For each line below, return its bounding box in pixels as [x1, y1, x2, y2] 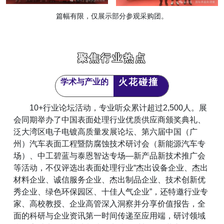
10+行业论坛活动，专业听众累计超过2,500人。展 [29, 103, 207, 112]
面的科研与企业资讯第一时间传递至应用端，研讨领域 [13, 211, 206, 220]
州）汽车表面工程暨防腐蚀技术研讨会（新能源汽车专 [13, 139, 206, 148]
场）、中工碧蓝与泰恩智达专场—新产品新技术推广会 [13, 151, 206, 160]
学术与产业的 [60, 77, 108, 86]
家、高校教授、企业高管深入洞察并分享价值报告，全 [13, 199, 206, 208]
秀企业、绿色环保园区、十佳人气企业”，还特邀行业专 [13, 187, 208, 196]
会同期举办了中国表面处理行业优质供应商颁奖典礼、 [13, 115, 206, 124]
